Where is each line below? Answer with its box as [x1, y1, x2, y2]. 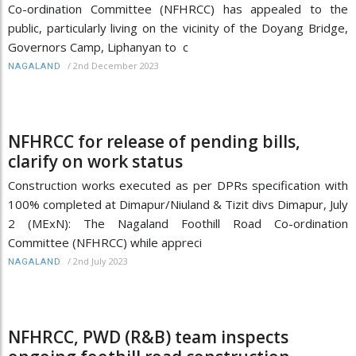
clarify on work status [8, 149, 183, 172]
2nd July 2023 [73, 254, 128, 267]
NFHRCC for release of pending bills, [8, 130, 300, 153]
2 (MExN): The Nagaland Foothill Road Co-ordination [8, 215, 348, 231]
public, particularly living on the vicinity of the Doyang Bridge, [8, 19, 348, 36]
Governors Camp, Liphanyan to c [8, 38, 188, 55]
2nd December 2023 [73, 59, 159, 72]
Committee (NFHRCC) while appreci [8, 234, 202, 250]
